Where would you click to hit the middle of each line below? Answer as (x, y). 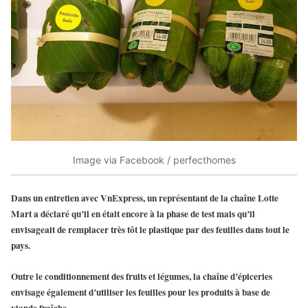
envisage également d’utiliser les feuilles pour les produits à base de (141, 293)
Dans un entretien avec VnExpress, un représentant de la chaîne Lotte (145, 198)
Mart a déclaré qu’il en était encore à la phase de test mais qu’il (133, 214)
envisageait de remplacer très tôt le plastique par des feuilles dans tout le (150, 230)
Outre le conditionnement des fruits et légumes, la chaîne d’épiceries (142, 277)
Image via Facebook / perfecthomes (154, 160)
